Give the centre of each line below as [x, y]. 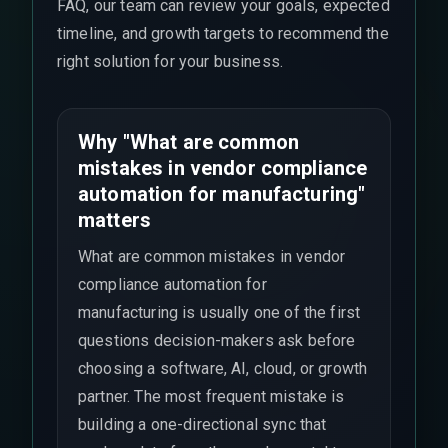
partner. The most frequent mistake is [211, 396]
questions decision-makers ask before [217, 340]
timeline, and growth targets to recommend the [223, 33]
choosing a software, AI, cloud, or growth [223, 368]
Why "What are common [188, 142]
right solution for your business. [170, 61]
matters [115, 220]
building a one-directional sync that [202, 424]
